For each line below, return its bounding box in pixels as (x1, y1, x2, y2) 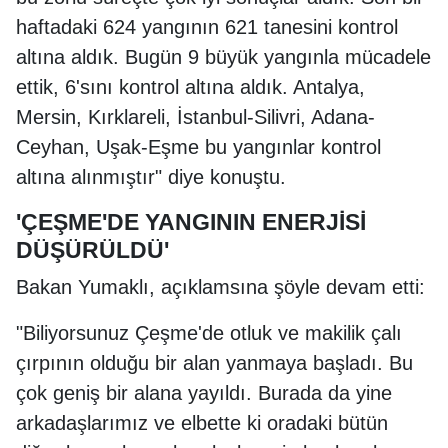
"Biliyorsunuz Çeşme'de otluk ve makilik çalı (16, 322, 402, 344)
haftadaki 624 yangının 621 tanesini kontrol (16, 16, 398, 38)
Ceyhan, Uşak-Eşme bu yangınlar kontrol (16, 136, 381, 158)
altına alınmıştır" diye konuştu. (16, 166, 286, 188)
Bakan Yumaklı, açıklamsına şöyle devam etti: (16, 276, 425, 298)
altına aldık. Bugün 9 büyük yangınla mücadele (16, 46, 431, 68)
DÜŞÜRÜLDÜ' (16, 237, 169, 263)
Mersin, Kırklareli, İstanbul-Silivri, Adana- (16, 106, 375, 128)
